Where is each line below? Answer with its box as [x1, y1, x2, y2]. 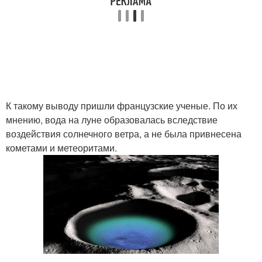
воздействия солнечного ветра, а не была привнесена [6, 127, 242, 140]
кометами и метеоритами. [6, 141, 117, 154]
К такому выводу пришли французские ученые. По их [6, 99, 237, 112]
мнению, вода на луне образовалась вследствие [6, 113, 218, 126]
